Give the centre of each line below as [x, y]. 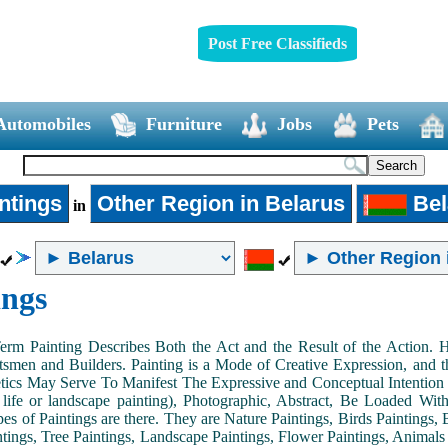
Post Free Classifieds [277, 43]
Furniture [183, 123]
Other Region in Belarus [220, 203]
